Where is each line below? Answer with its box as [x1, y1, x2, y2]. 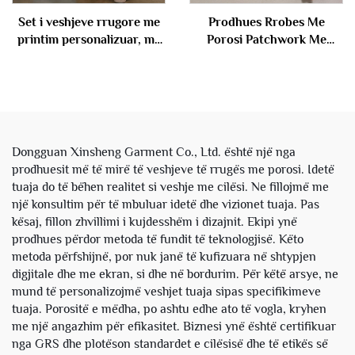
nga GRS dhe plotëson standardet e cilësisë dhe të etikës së [12, 337, 328, 351]
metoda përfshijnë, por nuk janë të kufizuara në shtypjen [12, 250, 316, 264]
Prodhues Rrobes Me [208, 15, 325, 29]
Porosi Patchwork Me [206, 32, 326, 47]
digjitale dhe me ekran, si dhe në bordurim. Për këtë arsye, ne [12, 267, 338, 281]
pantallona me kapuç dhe [19, 85, 158, 99]
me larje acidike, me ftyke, [17, 67, 160, 82]
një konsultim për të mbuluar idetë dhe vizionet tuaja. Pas [12, 197, 319, 212]
